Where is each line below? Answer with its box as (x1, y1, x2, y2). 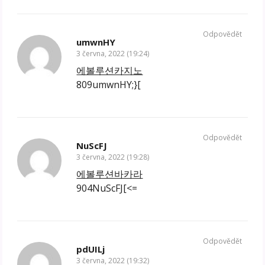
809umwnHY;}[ (76, 77, 141, 91)
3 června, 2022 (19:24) (76, 48, 150, 59)
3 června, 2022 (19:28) (76, 151, 150, 162)
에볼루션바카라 (76, 167, 143, 180)
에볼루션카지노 (76, 63, 143, 77)
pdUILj (76, 243, 105, 255)
